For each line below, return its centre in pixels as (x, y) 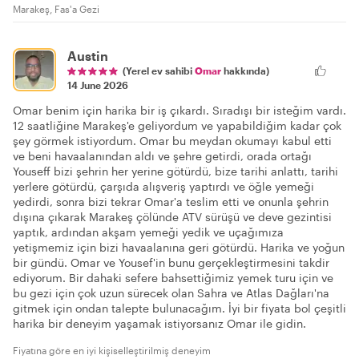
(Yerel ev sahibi (159, 71)
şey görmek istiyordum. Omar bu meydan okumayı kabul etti (172, 141)
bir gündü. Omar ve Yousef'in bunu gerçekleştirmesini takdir (171, 263)
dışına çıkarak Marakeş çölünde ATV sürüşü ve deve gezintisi (172, 217)
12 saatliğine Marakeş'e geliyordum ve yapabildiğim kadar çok (177, 126)
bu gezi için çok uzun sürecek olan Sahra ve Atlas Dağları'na (171, 293)
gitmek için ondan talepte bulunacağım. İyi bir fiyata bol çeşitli (179, 309)
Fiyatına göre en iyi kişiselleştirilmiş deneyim (112, 351)
